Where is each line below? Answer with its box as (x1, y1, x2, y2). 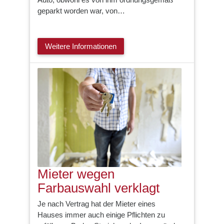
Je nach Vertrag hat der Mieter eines (37, 199, 155, 208)
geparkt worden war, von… (37, 6, 125, 15)
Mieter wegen (37, 166, 114, 181)
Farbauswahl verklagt (37, 180, 159, 195)
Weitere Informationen (45, 41, 116, 50)
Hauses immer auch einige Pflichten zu (37, 210, 165, 219)
